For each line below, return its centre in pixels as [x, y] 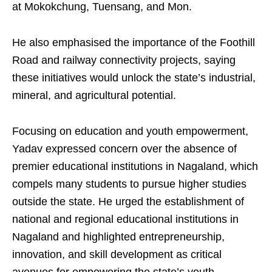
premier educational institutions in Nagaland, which [135, 166]
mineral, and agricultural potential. [94, 95]
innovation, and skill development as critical [117, 254]
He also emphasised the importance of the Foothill [134, 42]
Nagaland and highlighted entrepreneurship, [118, 237]
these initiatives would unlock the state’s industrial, [134, 78]
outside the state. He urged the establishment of [128, 202]
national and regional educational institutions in [125, 219]
